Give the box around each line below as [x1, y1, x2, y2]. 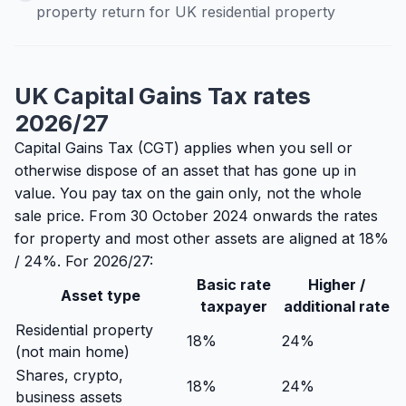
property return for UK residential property [36, 3, 335, 21]
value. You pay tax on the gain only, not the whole [14, 184, 362, 202]
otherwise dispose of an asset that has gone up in [14, 161, 356, 179]
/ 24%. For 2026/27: [14, 252, 153, 270]
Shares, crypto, [15, 366, 123, 384]
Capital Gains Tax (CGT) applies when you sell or [14, 139, 353, 157]
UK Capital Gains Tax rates [14, 82, 311, 110]
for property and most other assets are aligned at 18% [14, 229, 389, 247]
